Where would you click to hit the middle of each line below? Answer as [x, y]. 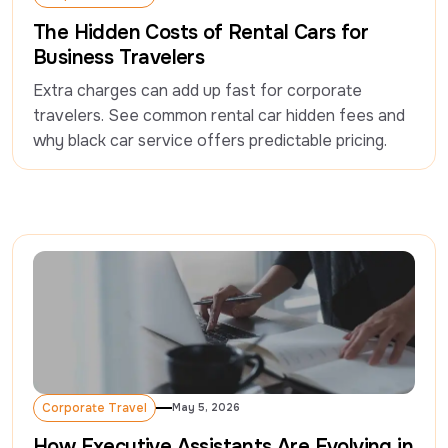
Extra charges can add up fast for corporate [197, 90]
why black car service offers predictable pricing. [210, 140]
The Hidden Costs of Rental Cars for [200, 32]
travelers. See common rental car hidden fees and [219, 115]
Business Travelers [119, 57]
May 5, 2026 [206, 408]
